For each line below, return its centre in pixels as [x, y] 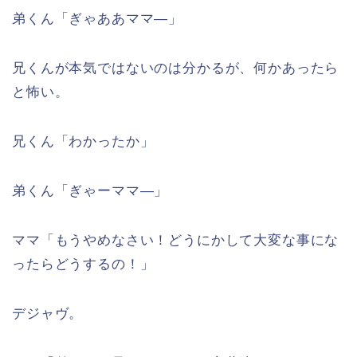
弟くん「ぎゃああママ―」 [98, 19]
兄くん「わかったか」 [83, 142]
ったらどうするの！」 [83, 265]
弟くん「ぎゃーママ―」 [90, 191]
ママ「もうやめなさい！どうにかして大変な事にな [176, 241]
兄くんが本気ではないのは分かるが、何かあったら [176, 69]
